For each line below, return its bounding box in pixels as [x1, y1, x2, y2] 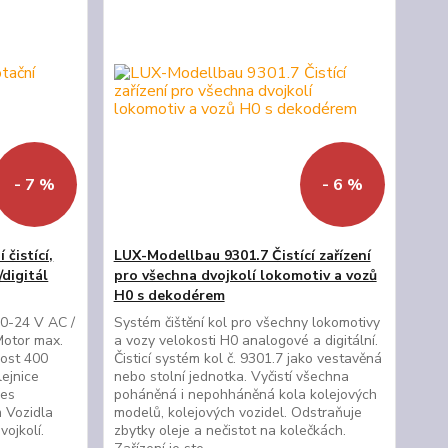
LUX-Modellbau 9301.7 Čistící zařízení [113, 246, 371, 265]
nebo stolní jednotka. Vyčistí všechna [113, 367, 349, 386]
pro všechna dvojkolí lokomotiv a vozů [113, 266, 377, 285]
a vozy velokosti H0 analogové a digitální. [113, 331, 378, 350]
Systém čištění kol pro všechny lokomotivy [113, 313, 380, 332]
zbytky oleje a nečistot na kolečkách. [113, 421, 346, 440]
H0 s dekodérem [113, 286, 225, 305]
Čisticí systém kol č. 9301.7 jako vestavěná [113, 349, 382, 368]
